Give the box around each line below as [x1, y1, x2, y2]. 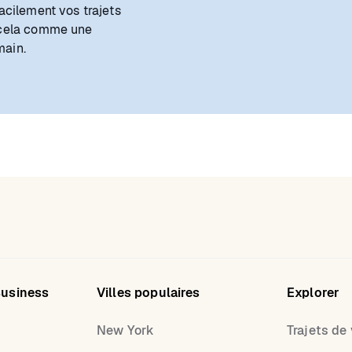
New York [97, 322, 155, 339]
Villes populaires [97, 284, 200, 301]
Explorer [287, 284, 340, 301]
